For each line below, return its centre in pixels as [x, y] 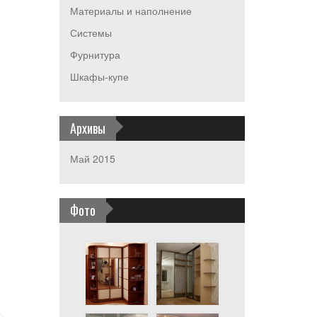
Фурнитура [95, 54]
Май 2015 [92, 158]
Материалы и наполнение [131, 11]
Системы [91, 33]
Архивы [87, 128]
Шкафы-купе [99, 76]
